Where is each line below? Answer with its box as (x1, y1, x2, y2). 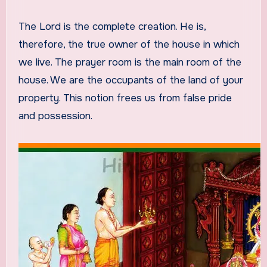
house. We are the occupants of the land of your (18, 73, 243, 86)
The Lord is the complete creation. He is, (18, 20, 206, 33)
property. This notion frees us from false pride (18, 91, 232, 104)
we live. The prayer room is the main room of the (18, 55, 241, 69)
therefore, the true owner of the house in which (18, 38, 240, 51)
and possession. (18, 109, 92, 122)
